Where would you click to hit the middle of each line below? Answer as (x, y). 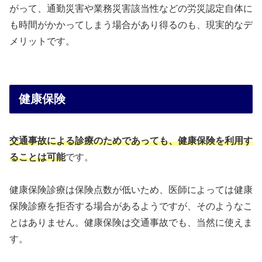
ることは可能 (37, 157)
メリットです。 (42, 42)
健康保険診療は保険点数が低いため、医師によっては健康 (131, 190)
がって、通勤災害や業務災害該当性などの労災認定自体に (131, 9)
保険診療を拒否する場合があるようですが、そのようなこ (131, 206)
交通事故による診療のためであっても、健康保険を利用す (131, 140)
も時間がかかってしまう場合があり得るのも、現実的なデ (131, 25)
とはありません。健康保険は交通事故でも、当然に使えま (131, 223)
